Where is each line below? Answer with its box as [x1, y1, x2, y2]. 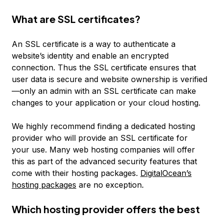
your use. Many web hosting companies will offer [12, 145, 195, 154]
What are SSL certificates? [12, 13, 140, 25]
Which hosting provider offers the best [12, 203, 200, 215]
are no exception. [76, 180, 144, 190]
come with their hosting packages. [12, 168, 140, 178]
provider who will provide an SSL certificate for [12, 133, 188, 143]
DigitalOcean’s [140, 168, 192, 178]
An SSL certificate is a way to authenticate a [12, 39, 175, 49]
